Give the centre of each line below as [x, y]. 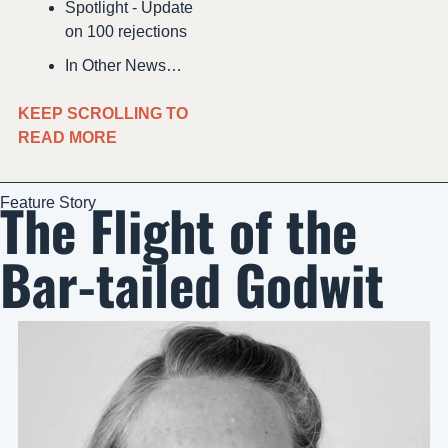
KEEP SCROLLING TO [103, 114]
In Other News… [123, 66]
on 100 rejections [126, 32]
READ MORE [69, 138]
